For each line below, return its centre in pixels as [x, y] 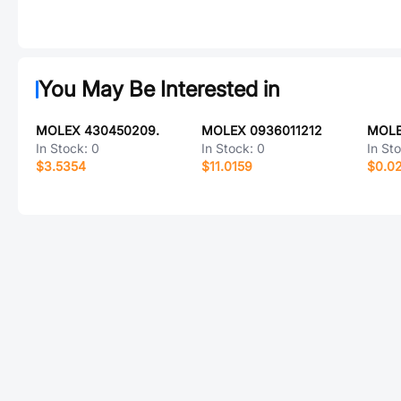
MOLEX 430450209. [98, 130]
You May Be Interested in [159, 89]
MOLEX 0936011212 [261, 130]
